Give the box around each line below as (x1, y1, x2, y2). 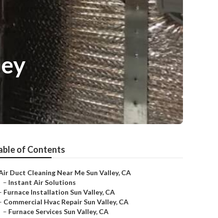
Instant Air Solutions (8, 178, 76, 186)
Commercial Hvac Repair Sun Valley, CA (3, 198, 128, 206)
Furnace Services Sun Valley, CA (8, 207, 109, 216)
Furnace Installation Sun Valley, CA (3, 188, 115, 196)
